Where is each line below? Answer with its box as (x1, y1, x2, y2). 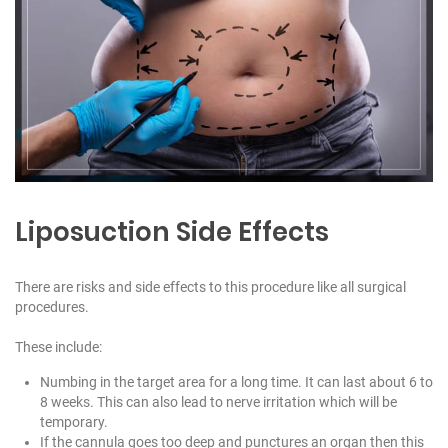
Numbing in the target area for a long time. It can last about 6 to (40, 373, 433, 390)
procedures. (15, 298, 89, 315)
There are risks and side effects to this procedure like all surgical (15, 278, 406, 295)
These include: (15, 338, 102, 355)
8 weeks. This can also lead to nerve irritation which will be (40, 393, 397, 410)
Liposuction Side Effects (15, 213, 329, 250)
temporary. (40, 413, 108, 430)
